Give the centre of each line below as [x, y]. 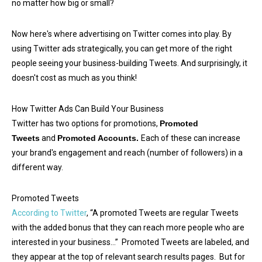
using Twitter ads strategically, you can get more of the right [122, 49]
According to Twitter [49, 213]
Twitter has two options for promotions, [86, 124]
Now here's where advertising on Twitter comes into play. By [122, 34]
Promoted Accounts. [99, 138]
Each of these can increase [191, 138]
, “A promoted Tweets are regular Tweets [163, 213]
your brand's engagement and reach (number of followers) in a [127, 153]
